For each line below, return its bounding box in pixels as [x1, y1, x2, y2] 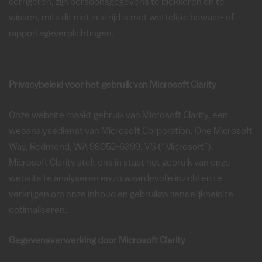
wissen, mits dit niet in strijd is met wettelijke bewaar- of [9, 13, 234, 23]
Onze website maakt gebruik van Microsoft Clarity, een [9, 111, 228, 120]
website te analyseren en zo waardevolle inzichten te [9, 174, 222, 184]
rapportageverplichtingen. [9, 29, 114, 39]
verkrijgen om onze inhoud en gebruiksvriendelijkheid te [9, 190, 233, 199]
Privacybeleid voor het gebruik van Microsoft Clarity [9, 81, 216, 90]
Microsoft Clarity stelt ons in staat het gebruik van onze [9, 158, 230, 168]
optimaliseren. [9, 206, 67, 215]
